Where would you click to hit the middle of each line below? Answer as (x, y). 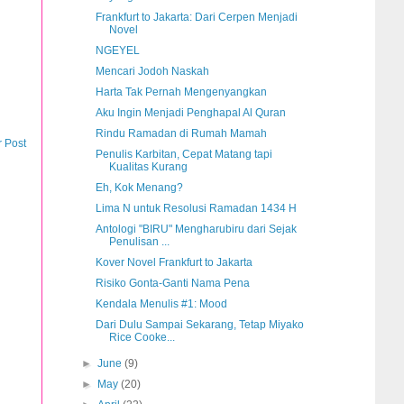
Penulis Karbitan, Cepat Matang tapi (184, 155)
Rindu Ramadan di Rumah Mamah (181, 134)
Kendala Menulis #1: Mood (161, 304)
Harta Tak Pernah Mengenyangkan (181, 92)
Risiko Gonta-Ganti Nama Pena (172, 284)
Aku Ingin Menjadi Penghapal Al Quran (190, 113)
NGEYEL (117, 51)
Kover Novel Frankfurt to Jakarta (174, 263)
